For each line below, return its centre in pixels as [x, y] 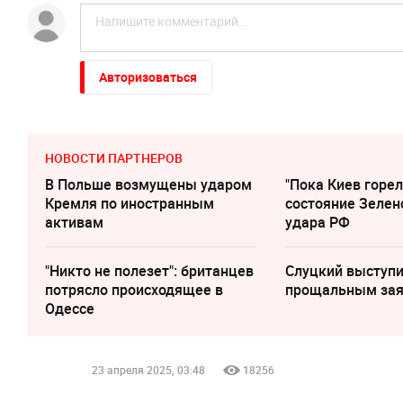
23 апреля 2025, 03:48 [148, 370]
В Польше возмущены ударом [148, 184]
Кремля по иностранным [130, 203]
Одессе [70, 309]
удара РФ [318, 222]
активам [74, 222]
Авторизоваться [148, 77]
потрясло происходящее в [134, 290]
